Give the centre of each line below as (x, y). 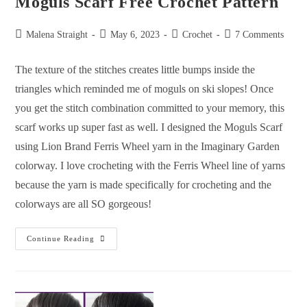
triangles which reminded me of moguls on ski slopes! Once (145, 89)
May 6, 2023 (135, 35)
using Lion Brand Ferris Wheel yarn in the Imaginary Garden (148, 147)
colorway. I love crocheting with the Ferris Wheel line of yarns (150, 166)
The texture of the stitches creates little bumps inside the (135, 70)
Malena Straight (57, 35)
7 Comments (260, 35)
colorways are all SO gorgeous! (84, 204)
